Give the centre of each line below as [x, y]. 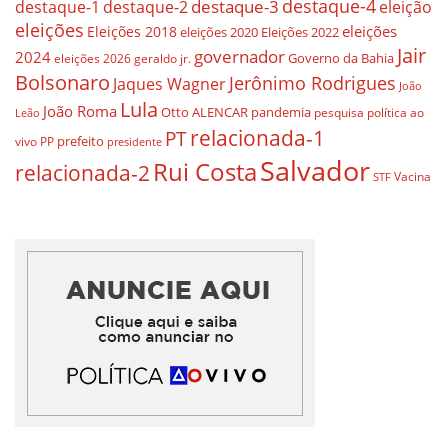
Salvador [315, 170]
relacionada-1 [257, 137]
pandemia [281, 111]
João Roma [80, 110]
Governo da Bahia [341, 57]
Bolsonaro [62, 82]
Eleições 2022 [300, 31]
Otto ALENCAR [204, 111]
